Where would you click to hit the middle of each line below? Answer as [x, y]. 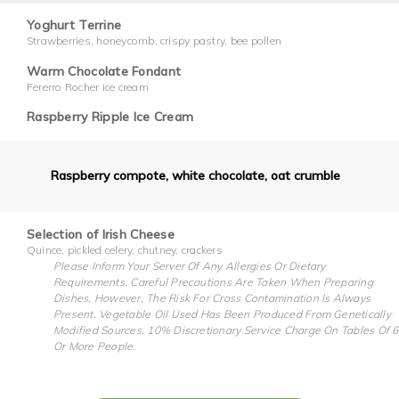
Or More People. [95, 346]
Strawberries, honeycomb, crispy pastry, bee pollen [154, 41]
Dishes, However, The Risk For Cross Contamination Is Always [212, 297]
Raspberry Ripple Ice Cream [110, 117]
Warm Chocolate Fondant [104, 71]
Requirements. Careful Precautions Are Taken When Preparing [213, 281]
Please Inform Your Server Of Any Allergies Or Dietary [190, 265]
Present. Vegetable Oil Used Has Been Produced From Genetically [222, 313]
